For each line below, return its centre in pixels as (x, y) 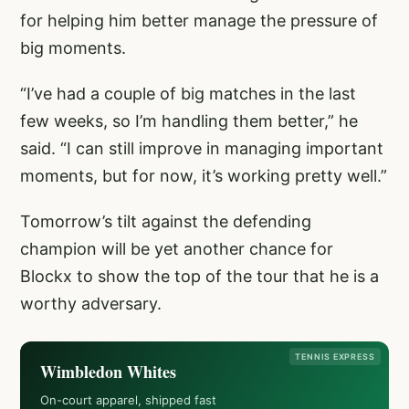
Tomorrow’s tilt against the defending (166, 222)
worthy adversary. (93, 304)
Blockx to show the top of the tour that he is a (199, 277)
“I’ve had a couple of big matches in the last (188, 94)
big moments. (73, 48)
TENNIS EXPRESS (335, 357)
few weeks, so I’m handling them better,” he (189, 121)
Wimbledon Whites (108, 372)
